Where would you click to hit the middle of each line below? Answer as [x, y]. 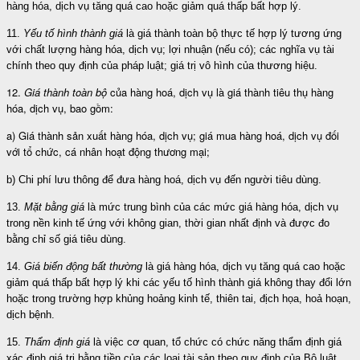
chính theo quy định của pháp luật [85, 65]
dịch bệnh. [31, 314]
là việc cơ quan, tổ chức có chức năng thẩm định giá [216, 342]
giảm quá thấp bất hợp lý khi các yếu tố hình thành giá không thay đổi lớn [179, 282]
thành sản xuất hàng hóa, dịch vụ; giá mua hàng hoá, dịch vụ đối [188, 135]
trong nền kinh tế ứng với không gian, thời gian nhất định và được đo [168, 223]
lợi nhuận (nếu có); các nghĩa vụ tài [252, 49]
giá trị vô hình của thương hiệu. [244, 65]
